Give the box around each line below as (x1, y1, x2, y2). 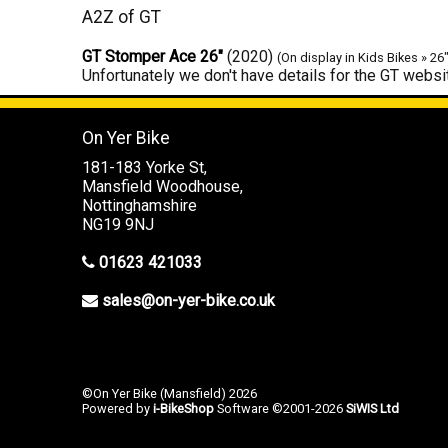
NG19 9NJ (82, 215, 154, 234)
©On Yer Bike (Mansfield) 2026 (82, 386, 257, 401)
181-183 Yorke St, (82, 158, 207, 177)
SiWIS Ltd (346, 401, 399, 416)
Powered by (82, 401, 153, 416)
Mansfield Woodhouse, (82, 177, 243, 196)
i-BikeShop (153, 401, 214, 416)
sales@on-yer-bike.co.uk (102, 291, 275, 310)
